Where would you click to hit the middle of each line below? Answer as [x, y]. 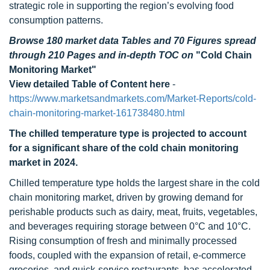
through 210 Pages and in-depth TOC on [102, 55]
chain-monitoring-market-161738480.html [97, 113]
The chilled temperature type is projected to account [128, 133]
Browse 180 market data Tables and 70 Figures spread [133, 41]
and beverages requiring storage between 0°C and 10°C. [130, 226]
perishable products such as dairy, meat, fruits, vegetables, [133, 212]
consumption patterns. [56, 20]
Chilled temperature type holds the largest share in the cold [134, 183]
